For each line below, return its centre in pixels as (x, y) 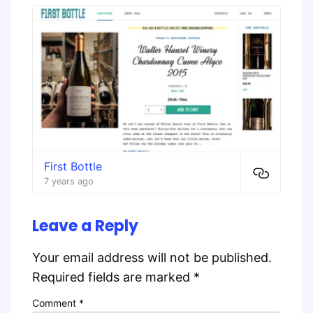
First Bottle (73, 167)
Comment (56, 303)
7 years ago (69, 182)
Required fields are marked (113, 277)
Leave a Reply (85, 226)
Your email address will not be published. (152, 258)
